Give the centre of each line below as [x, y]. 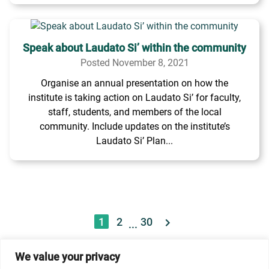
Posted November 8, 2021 [134, 63]
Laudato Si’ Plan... [134, 141]
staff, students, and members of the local [134, 112]
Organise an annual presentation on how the [134, 83]
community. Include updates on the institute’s [134, 126]
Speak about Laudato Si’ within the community [134, 48]
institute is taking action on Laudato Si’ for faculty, [134, 98]
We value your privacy [68, 256]
